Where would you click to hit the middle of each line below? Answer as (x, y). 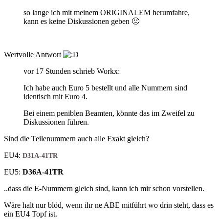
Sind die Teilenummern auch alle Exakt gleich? (77, 138)
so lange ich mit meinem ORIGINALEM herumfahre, (107, 12)
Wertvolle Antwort (33, 54)
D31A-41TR (40, 155)
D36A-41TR (43, 172)
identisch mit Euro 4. (55, 96)
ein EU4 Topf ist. (32, 214)
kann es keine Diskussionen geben (77, 21)
